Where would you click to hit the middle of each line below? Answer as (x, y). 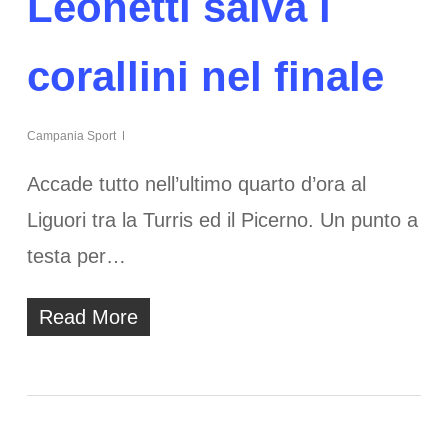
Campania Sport (71, 136)
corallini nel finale (205, 77)
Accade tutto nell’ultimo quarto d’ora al (196, 184)
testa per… (76, 256)
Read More (88, 317)
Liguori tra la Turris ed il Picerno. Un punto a (222, 220)
